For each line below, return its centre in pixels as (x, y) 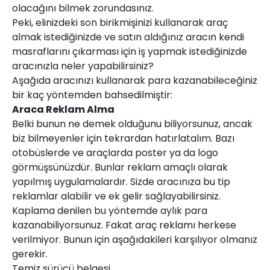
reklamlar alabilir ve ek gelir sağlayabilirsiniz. (116, 196)
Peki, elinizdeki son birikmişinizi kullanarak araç (120, 22)
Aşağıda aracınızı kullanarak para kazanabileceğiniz (135, 80)
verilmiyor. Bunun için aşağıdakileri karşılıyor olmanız (135, 239)
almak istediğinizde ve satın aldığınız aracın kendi (128, 37)
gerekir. (30, 254)
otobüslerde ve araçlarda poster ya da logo (115, 152)
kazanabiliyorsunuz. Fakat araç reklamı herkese (124, 225)
